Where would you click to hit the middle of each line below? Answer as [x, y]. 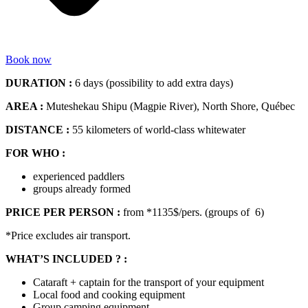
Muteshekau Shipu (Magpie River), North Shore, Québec [170, 107]
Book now [29, 60]
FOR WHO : [37, 153]
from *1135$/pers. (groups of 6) [194, 212]
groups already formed [82, 189]
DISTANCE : [39, 130]
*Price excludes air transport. [68, 236]
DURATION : [40, 83]
